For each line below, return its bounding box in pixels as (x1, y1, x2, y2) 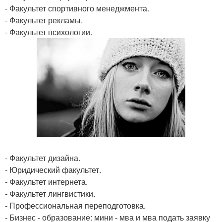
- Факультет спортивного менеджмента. (5, 2, 149, 14)
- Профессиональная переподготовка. (5, 199, 146, 211)
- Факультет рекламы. (5, 14, 83, 26)
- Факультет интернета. (5, 175, 88, 187)
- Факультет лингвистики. (5, 187, 95, 199)
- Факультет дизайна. (5, 152, 80, 164)
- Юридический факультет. (5, 164, 101, 175)
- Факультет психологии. (5, 26, 92, 38)
